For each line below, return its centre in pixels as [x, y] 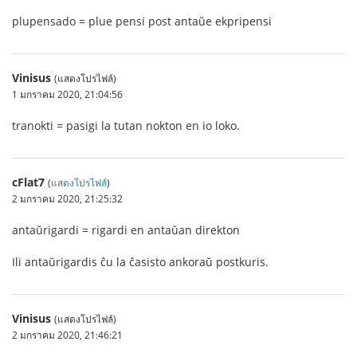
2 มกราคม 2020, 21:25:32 [67, 198]
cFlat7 [28, 182]
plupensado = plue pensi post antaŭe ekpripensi [142, 21]
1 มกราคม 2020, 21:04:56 [67, 94]
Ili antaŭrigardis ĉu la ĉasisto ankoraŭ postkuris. [140, 261]
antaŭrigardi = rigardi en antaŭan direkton [126, 229]
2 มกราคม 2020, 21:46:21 [67, 334]
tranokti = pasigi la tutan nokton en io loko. [126, 125]
